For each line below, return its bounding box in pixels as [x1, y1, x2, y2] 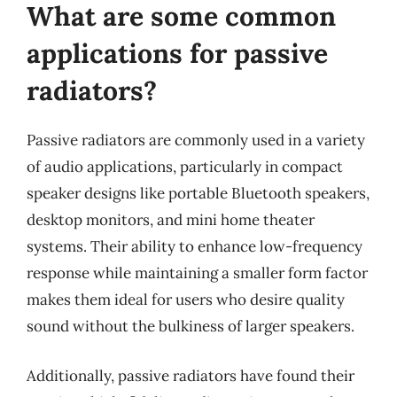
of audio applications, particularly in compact [27, 157, 343, 176]
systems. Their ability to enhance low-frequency [27, 237, 362, 256]
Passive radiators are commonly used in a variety [27, 130, 365, 150]
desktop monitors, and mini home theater [27, 210, 315, 230]
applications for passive [27, 36, 328, 70]
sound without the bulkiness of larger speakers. [27, 316, 354, 336]
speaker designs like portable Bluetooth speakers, [27, 183, 370, 203]
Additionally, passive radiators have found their [27, 365, 354, 385]
